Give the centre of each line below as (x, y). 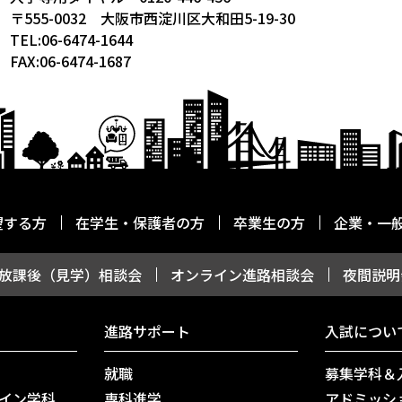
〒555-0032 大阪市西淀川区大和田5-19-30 (153, 18)
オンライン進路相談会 (242, 275)
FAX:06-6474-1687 (71, 61)
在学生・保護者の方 (140, 223)
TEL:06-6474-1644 (72, 39)
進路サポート (147, 331)
